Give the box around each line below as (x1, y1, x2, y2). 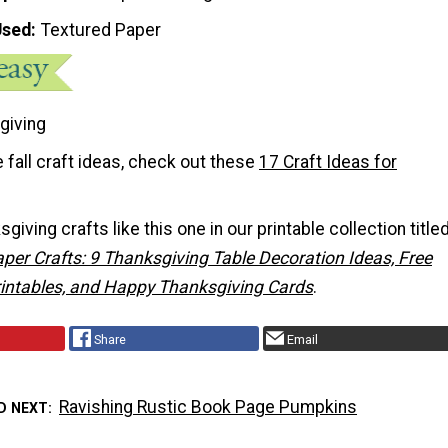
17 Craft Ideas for (259, 151, 397, 172)
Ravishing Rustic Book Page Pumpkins (59, 397, 358, 418)
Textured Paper (41, 20, 162, 41)
